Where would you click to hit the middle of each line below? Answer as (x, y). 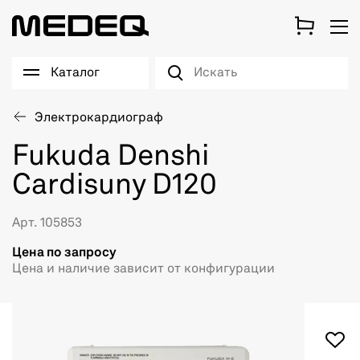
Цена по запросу (64, 253)
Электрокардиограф (99, 118)
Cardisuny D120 (115, 186)
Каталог (75, 73)
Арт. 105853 (47, 223)
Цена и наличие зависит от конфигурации (143, 269)
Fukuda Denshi (110, 157)
